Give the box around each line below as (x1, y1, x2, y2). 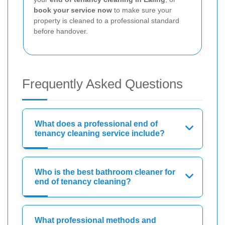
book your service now (34, 6, 112, 14)
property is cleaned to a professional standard (34, 16, 179, 25)
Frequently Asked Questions (22, 76, 183, 91)
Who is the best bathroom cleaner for (35, 167, 175, 176)
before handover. (34, 27, 88, 35)
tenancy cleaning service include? (35, 129, 165, 138)
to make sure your (112, 6, 172, 14)
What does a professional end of (35, 119, 158, 128)
